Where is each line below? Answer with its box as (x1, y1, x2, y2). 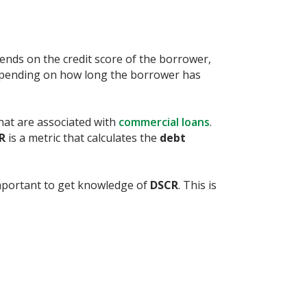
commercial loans (119, 114, 210, 130)
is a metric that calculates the (8, 130, 160, 145)
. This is (178, 177, 217, 193)
